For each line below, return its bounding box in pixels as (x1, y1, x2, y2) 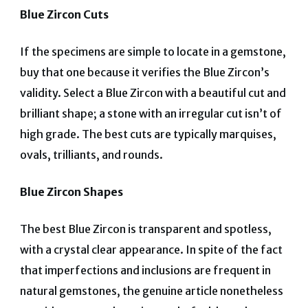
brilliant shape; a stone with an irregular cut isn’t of (19, 106, 282, 120)
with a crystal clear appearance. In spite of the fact (19, 242, 283, 256)
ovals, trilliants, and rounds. (19, 147, 163, 162)
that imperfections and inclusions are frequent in (19, 263, 271, 277)
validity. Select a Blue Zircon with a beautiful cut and (19, 85, 286, 100)
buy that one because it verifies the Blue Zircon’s (19, 65, 269, 79)
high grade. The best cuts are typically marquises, (19, 126, 276, 141)
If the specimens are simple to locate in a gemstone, (19, 44, 286, 58)
